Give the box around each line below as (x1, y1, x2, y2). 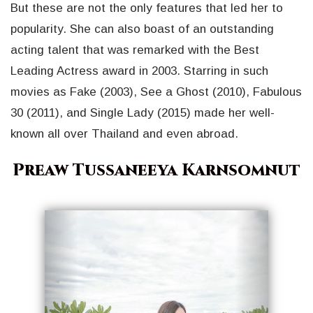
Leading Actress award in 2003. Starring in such (10, 64, 268, 78)
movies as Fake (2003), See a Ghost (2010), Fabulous (10, 85, 302, 99)
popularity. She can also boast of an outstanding (10, 22, 274, 36)
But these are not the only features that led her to (10, 1, 283, 15)
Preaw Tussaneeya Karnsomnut (13, 159, 300, 182)
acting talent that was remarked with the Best (10, 43, 259, 57)
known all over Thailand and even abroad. (10, 127, 238, 141)
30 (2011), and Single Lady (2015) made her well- (10, 106, 275, 120)
